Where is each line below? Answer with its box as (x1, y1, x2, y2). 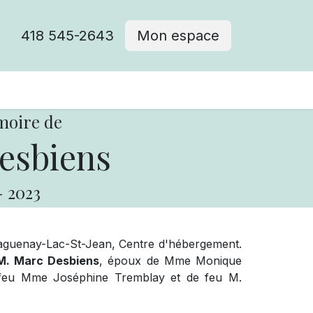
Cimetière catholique (31, 82, 168, 99)
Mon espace (137, 27, 219, 44)
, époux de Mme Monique (99, 254, 242, 268)
